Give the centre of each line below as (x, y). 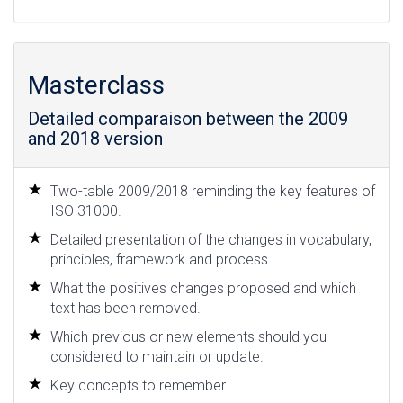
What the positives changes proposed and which (203, 288)
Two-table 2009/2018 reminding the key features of (213, 191)
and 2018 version (95, 139)
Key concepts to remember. (139, 385)
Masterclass (96, 85)
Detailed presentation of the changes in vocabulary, (211, 240)
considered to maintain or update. (157, 357)
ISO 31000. (86, 211)
